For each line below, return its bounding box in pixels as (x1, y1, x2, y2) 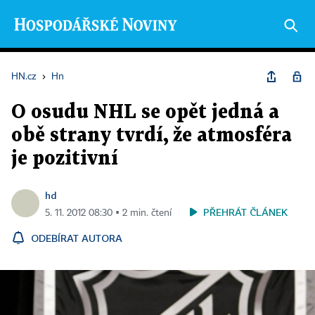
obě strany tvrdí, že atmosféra (11, 127, 292, 145)
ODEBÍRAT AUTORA (31, 232, 122, 244)
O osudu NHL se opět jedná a (11, 103, 279, 122)
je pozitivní (11, 150, 118, 168)
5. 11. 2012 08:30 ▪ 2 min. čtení (45, 208, 172, 218)
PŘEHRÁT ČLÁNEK (203, 206, 288, 218)
